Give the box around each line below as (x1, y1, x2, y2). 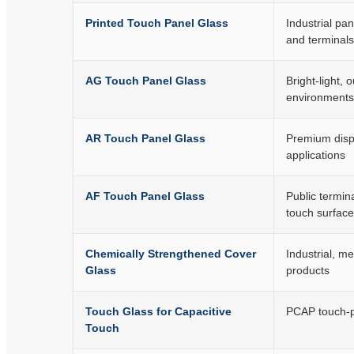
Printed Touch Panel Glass (85, 17, 228, 29)
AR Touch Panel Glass (85, 132, 205, 145)
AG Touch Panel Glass (85, 74, 206, 87)
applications (286, 149, 345, 161)
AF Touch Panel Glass (85, 190, 205, 202)
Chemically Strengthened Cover (85, 247, 256, 260)
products (286, 264, 330, 277)
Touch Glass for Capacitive (85, 305, 232, 318)
